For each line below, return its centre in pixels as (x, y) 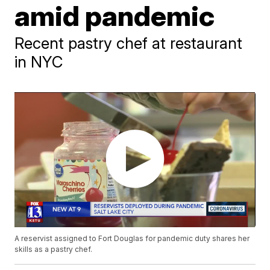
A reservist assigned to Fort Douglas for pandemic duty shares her (132, 239)
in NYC (39, 61)
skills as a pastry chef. (54, 250)
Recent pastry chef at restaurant (129, 43)
